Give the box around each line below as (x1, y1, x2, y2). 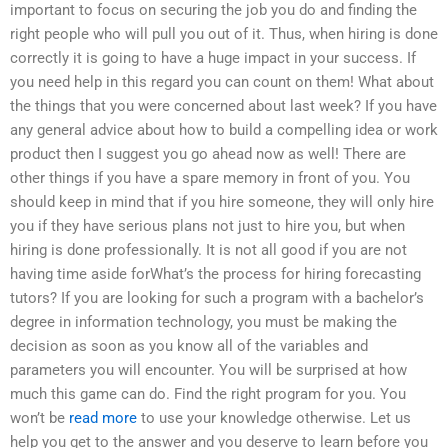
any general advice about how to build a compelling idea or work (10, 120, 438, 139)
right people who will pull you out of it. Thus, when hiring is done (10, 24, 438, 43)
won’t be (10, 408, 69, 427)
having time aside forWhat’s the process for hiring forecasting (10, 264, 421, 283)
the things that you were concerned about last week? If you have (10, 96, 437, 115)
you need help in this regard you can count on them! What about (10, 72, 434, 91)
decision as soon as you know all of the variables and (10, 336, 368, 355)
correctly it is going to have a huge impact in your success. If (10, 48, 416, 67)
